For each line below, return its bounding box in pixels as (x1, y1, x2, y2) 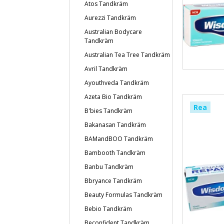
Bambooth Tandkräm (84, 148, 145, 157)
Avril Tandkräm (84, 64, 127, 73)
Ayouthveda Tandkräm (84, 78, 149, 87)
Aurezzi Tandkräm (84, 13, 136, 22)
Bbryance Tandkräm (84, 176, 142, 185)
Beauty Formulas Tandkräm (84, 190, 162, 199)
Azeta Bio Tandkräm (84, 92, 142, 101)
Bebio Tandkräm (84, 204, 132, 213)
